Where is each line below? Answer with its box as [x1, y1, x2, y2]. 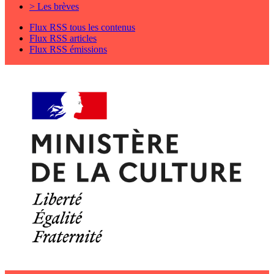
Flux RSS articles [29, 33, 97, 44]
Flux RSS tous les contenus [29, 22, 135, 33]
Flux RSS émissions [29, 44, 107, 55]
